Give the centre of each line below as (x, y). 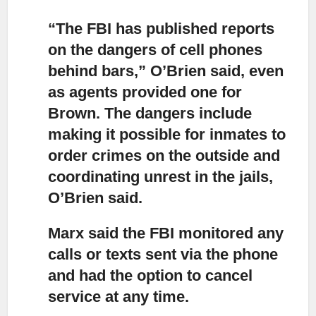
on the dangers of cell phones (156, 49)
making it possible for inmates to (167, 134)
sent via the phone (210, 254)
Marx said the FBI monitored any (166, 233)
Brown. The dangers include (150, 113)
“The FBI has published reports (162, 28)
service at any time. (119, 296)
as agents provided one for (145, 92)
